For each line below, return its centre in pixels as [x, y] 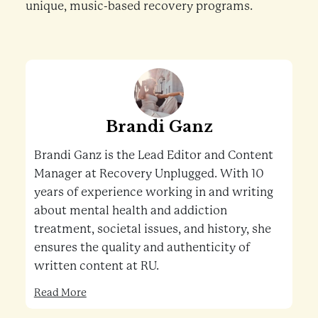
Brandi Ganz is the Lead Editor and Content [153, 155]
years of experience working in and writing [153, 192]
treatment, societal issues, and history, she [152, 229]
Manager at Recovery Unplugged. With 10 [149, 173]
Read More [60, 293]
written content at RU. [96, 265]
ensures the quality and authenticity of [142, 247]
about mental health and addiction [130, 210]
